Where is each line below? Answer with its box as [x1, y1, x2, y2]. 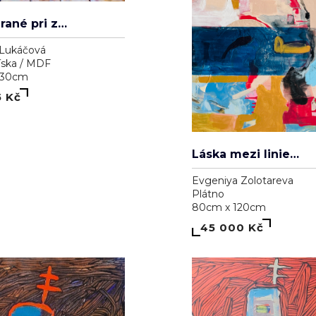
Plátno [191, 145, 224, 158]
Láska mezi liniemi [289, 104, 299, 119]
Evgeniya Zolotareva [191, 131, 293, 145]
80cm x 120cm [191, 158, 266, 171]
